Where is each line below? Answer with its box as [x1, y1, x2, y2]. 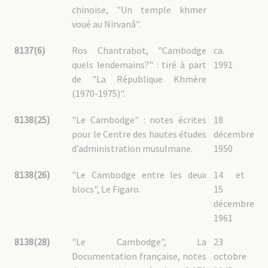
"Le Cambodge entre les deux [72, 169, 206, 181]
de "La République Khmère [72, 73, 206, 85]
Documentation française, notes [72, 250, 206, 262]
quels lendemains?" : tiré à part [72, 59, 206, 71]
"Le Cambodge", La [72, 236, 206, 248]
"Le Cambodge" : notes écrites [72, 114, 206, 126]
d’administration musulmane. [72, 142, 193, 154]
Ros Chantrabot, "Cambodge [72, 44, 206, 56]
